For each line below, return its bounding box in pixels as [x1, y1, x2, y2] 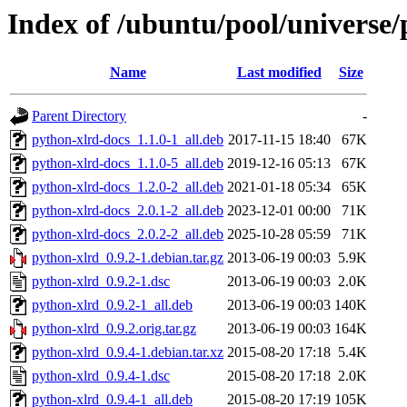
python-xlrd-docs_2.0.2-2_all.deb [32, 226, 223, 243]
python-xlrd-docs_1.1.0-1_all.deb [32, 132, 223, 148]
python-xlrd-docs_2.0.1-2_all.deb [32, 203, 223, 219]
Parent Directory [32, 108, 126, 124]
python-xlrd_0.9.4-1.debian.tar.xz [32, 344, 223, 361]
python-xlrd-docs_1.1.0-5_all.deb [32, 155, 223, 172]
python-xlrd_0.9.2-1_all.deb [32, 297, 193, 313]
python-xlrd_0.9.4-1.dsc [32, 368, 170, 384]
